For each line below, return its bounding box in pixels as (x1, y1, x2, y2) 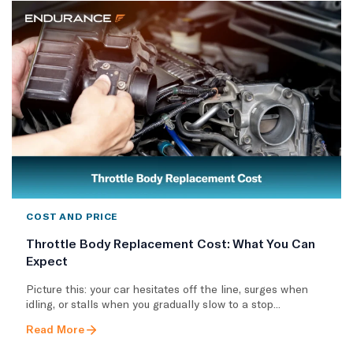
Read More (26, 321, 84, 336)
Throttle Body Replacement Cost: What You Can (26, 235, 315, 251)
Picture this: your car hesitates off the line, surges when (26, 281, 308, 295)
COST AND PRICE (26, 210, 118, 221)
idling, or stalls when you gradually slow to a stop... (26, 296, 281, 310)
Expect (26, 252, 68, 268)
